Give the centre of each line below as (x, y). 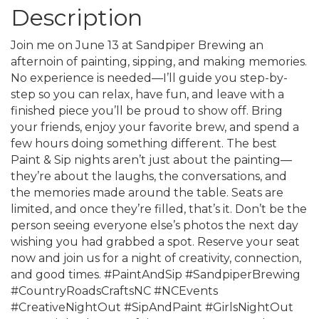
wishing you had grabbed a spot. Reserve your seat (155, 242)
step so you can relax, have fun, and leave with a (147, 94)
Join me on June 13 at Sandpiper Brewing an (137, 45)
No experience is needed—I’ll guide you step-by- (149, 78)
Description (77, 17)
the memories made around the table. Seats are (147, 193)
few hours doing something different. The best (144, 143)
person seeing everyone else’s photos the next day (155, 225)
